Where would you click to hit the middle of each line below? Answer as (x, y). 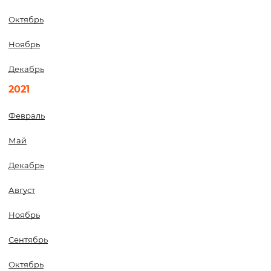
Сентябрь (28, 240)
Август (22, 190)
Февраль (27, 116)
